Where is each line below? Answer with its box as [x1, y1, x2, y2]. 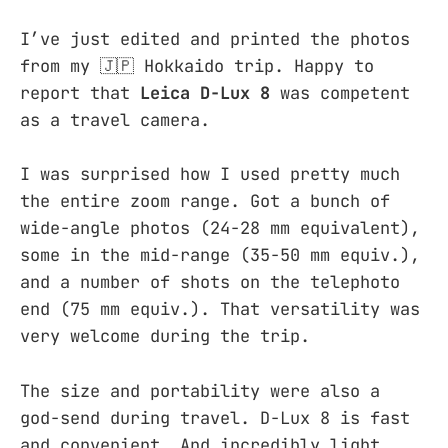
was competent [270, 82, 410, 105]
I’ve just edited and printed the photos [20, 28, 410, 51]
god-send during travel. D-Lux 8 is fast [20, 406, 410, 429]
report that [20, 82, 140, 105]
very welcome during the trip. [20, 325, 310, 348]
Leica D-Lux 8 [140, 82, 270, 105]
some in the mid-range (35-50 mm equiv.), [20, 244, 420, 267]
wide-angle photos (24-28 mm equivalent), [20, 217, 420, 240]
